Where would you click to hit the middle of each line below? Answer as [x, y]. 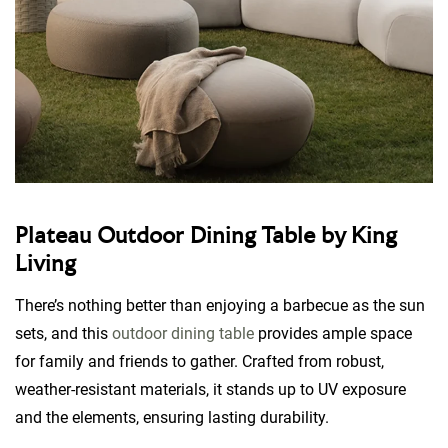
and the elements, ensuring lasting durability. [174, 418]
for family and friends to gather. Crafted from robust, [199, 362]
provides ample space [333, 334]
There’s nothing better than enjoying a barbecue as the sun [220, 306]
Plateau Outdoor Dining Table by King [206, 237]
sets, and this [63, 334]
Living [48, 265]
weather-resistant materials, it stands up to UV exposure [210, 390]
